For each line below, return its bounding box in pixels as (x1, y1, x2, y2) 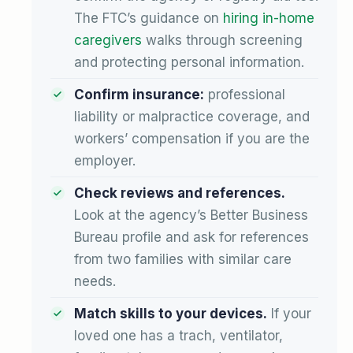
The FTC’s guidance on (74, 9, 223, 26)
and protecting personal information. (74, 54, 304, 70)
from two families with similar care (74, 251, 292, 267)
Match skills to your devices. (74, 305, 267, 321)
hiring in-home (223, 9, 314, 26)
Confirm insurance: (74, 86, 204, 102)
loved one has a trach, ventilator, (74, 327, 283, 344)
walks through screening (142, 32, 303, 48)
